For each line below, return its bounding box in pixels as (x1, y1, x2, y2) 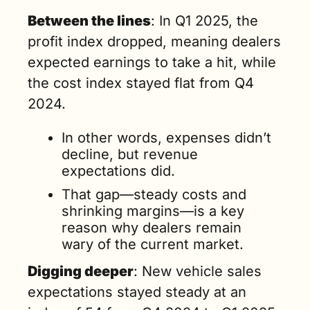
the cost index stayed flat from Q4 (28, 75, 254, 91)
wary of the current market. (62, 236, 244, 253)
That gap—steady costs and (62, 186, 246, 203)
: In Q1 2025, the (151, 12, 258, 29)
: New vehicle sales (134, 263, 262, 280)
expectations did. (62, 163, 179, 179)
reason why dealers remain (62, 219, 241, 236)
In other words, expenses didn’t (62, 129, 271, 146)
